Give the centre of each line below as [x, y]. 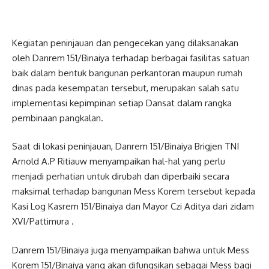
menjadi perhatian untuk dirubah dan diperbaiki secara [121, 177]
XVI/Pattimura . [43, 222]
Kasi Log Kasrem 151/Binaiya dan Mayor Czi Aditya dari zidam [133, 207]
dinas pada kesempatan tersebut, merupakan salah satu [125, 88]
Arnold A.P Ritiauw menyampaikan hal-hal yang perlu [119, 162]
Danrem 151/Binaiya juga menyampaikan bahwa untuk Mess [131, 250]
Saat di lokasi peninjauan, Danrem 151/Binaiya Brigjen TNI [125, 147]
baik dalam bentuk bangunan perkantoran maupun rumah [127, 73]
